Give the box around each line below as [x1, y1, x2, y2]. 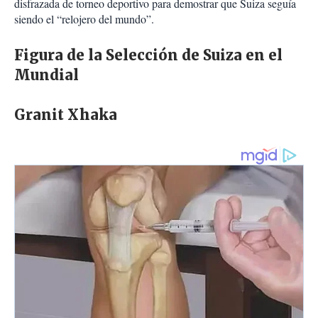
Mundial [14, 66, 79, 84]
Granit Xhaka [14, 106, 117, 124]
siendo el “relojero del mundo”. [14, 11, 154, 27]
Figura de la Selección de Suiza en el [14, 46, 283, 65]
